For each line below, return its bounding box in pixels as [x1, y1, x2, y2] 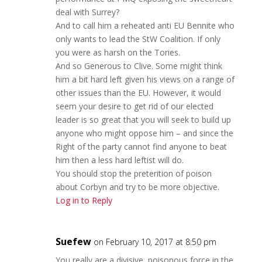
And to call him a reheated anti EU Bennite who [55, 19, 235, 31]
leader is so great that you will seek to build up [55, 113, 231, 125]
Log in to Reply [55, 194, 112, 206]
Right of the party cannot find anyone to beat [55, 140, 227, 152]
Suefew [55, 235, 91, 248]
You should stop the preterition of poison [55, 167, 212, 179]
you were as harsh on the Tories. [55, 46, 180, 58]
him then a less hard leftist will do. [55, 154, 184, 166]
